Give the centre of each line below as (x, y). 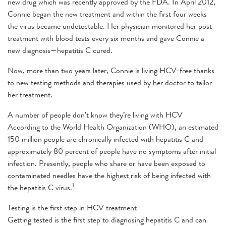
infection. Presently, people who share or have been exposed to (106, 163)
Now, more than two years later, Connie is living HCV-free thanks (111, 70)
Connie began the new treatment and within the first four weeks (107, 14)
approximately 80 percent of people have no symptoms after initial (112, 151)
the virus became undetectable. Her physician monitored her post (110, 26)
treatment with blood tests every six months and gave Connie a (106, 38)
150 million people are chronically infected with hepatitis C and (105, 139)
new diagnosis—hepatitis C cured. (60, 50)
